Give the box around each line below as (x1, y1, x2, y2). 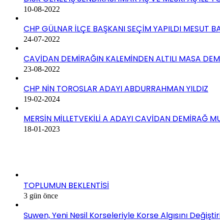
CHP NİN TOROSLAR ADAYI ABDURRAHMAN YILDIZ (24, 83, 208, 95)
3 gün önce (24, 192, 58, 200)
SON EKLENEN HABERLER (4, 151, 94, 163)
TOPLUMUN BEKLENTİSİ (24, 180, 109, 192)
